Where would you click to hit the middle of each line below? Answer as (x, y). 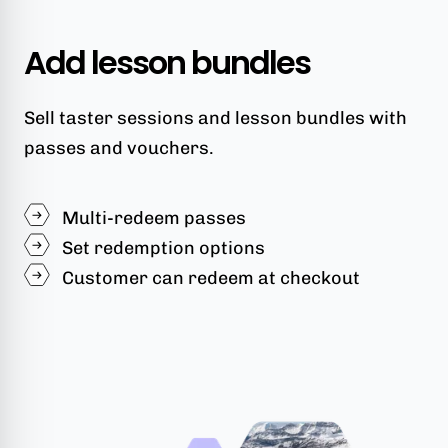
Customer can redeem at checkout (211, 278)
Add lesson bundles (167, 63)
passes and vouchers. (119, 148)
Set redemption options (163, 248)
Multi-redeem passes (154, 218)
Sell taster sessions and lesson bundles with (215, 118)
